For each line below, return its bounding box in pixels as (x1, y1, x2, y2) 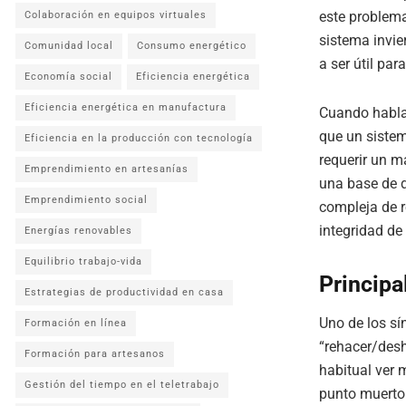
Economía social (24, 71, 112, 82)
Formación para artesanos (24, 348, 165, 360)
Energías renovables (24, 225, 132, 237)
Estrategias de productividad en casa (24, 286, 224, 298)
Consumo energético (137, 40, 246, 52)
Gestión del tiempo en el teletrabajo (24, 379, 219, 391)
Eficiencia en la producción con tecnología (24, 132, 253, 144)
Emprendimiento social (24, 194, 148, 206)
